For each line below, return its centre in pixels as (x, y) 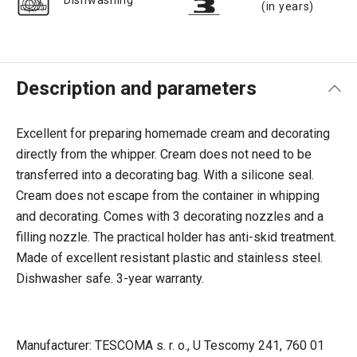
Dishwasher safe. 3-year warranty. (110, 279)
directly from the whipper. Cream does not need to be (164, 154)
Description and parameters (136, 88)
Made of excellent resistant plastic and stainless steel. (169, 258)
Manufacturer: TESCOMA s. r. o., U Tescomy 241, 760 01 (170, 345)
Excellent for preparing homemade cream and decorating (173, 133)
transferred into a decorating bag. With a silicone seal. (165, 175)
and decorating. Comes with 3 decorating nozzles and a (170, 216)
